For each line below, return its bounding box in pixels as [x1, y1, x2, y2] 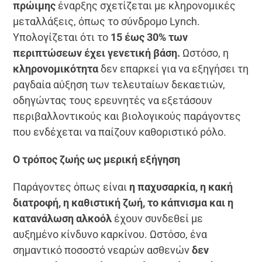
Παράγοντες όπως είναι [13, 180, 130, 193]
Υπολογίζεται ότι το [13, 30, 111, 43]
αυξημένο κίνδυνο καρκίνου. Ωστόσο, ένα [13, 227, 208, 240]
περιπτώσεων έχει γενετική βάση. [13, 46, 181, 59]
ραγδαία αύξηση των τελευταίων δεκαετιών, [13, 78, 226, 91]
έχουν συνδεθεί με [112, 212, 204, 225]
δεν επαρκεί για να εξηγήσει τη [98, 62, 249, 75]
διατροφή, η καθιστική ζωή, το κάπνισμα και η [13, 196, 234, 209]
